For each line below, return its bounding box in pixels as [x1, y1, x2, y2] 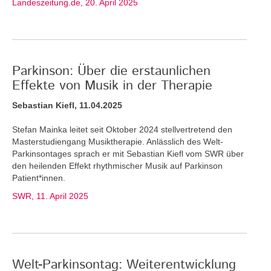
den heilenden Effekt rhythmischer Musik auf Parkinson [12, 160, 223, 171]
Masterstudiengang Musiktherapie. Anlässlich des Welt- [12, 136, 223, 146]
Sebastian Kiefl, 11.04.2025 [12, 100, 122, 110]
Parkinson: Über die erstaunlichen [12, 61, 211, 81]
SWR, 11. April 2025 [12, 191, 88, 201]
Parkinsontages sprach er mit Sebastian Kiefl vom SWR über [12, 148, 244, 158]
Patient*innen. [12, 172, 65, 183]
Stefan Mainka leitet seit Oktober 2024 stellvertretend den [12, 124, 232, 134]
